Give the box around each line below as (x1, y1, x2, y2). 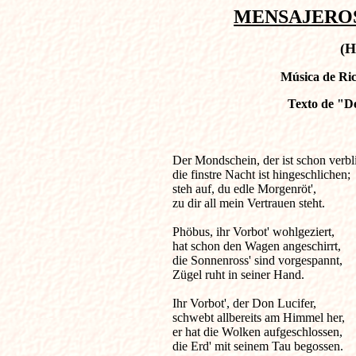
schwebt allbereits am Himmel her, (172, 311, 345, 324)
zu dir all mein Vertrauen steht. (172, 196, 325, 210)
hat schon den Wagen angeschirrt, (172, 239, 341, 253)
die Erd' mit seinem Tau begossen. (172, 339, 343, 353)
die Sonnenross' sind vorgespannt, (172, 253, 342, 267)
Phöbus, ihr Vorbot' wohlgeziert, (172, 225, 335, 238)
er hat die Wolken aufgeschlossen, (172, 325, 342, 339)
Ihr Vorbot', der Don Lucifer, (172, 296, 316, 310)
